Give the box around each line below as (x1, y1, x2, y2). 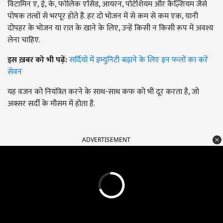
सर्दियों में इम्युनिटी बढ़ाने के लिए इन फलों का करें (69, 53, 208, 67)
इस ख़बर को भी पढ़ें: (7, 53, 69, 67)
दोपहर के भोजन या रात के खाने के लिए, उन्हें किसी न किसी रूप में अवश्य (7, 21, 214, 35)
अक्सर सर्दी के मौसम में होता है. (7, 97, 95, 111)
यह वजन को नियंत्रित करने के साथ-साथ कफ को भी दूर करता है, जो (7, 85, 199, 99)
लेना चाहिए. (7, 33, 40, 47)
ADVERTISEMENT (82, 135, 130, 144)
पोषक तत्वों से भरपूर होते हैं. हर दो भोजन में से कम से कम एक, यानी (7, 9, 198, 23)
